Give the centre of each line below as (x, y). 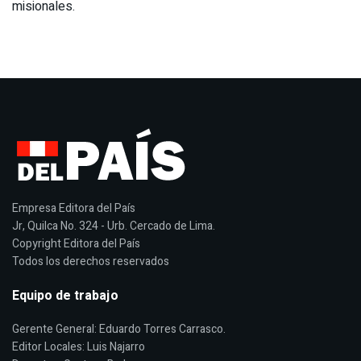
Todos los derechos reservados (91, 261)
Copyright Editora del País (76, 243)
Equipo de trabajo (65, 295)
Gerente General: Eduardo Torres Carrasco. (119, 329)
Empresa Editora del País (74, 208)
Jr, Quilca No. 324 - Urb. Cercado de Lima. (114, 226)
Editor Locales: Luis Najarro (79, 346)
